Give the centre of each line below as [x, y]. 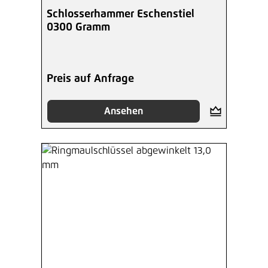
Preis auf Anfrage [90, 79]
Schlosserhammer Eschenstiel [121, 15]
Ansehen [123, 112]
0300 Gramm [78, 28]
